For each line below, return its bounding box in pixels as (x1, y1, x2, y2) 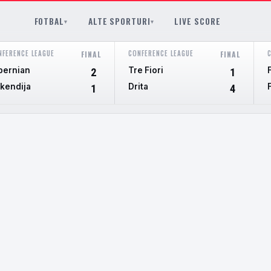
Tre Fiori (128, 65, 163, 75)
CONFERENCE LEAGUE (128, 48, 194, 58)
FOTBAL (34, 15, 64, 27)
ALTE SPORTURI (88, 15, 151, 27)
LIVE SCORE (174, 15, 221, 27)
